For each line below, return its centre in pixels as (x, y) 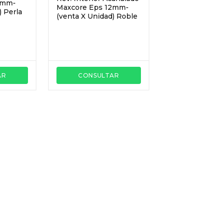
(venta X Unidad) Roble (97, 16)
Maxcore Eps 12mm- (93, 7)
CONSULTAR (99, 75)
